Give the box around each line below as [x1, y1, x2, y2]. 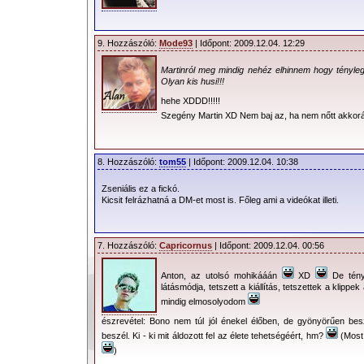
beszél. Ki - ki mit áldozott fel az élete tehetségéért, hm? [102, 331, 327, 341]
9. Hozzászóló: [97, 38, 159, 48]
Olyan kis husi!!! [161, 76, 227, 86]
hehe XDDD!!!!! [161, 96, 220, 106]
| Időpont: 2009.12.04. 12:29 [193, 38, 305, 48]
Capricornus [159, 240, 212, 250]
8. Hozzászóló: [97, 157, 159, 167]
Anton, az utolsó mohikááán [161, 270, 282, 280]
